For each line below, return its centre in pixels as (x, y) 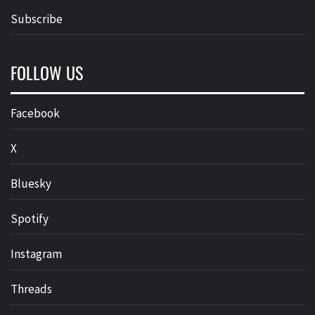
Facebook (35, 114)
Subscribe (37, 19)
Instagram (36, 254)
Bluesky (31, 184)
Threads (31, 289)
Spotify (30, 219)
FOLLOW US (47, 73)
